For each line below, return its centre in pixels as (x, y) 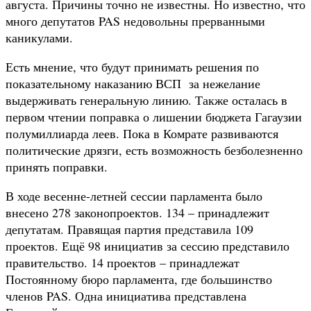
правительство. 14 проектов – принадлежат (123, 262)
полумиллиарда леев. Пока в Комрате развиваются (142, 133)
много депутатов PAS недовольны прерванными (135, 20)
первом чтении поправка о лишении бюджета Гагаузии (154, 116)
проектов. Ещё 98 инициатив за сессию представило (148, 245)
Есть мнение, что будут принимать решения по (132, 66)
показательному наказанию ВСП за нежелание (133, 83)
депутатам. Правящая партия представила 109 (129, 229)
